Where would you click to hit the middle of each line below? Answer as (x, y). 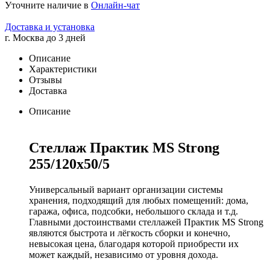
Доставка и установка (50, 27)
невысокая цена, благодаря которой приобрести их (134, 243)
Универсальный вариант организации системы (126, 189)
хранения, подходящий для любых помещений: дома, (139, 200)
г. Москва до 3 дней (45, 37)
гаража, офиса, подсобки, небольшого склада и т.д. (133, 211)
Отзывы (46, 80)
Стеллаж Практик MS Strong (124, 147)
